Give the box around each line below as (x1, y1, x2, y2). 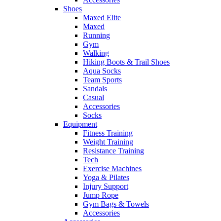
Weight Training (83, 138, 133, 147)
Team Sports (83, 75, 122, 84)
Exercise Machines (83, 164, 142, 173)
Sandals (83, 84, 107, 93)
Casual (83, 93, 104, 102)
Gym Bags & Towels (83, 200, 149, 209)
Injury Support (83, 182, 128, 191)
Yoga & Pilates (83, 173, 129, 182)
